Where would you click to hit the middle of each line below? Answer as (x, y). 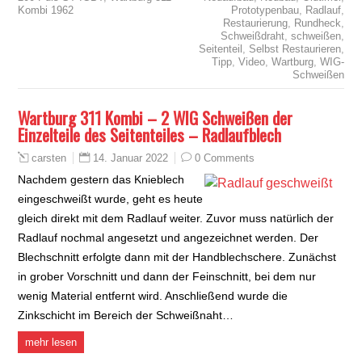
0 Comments (225, 158)
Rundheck (317, 23)
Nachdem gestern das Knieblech (101, 179)
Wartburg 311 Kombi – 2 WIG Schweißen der (156, 117)
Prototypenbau (265, 10)
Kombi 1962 (46, 10)
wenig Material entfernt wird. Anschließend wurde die (153, 295)
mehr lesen (51, 342)
